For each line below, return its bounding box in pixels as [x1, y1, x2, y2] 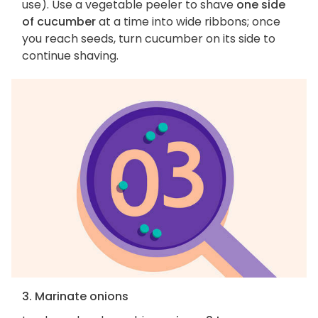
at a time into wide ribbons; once [96, 13, 280, 31]
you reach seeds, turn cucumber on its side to [22, 31, 275, 48]
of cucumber [22, 13, 96, 31]
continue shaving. [22, 48, 119, 65]
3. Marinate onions [22, 287, 128, 305]
